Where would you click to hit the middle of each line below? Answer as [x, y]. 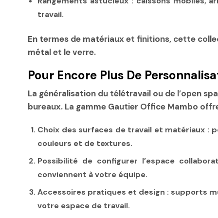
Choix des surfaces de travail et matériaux [121, 129]
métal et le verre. [62, 52]
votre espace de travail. [84, 205]
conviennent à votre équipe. [92, 174]
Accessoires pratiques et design [101, 192]
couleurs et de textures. [85, 143]
